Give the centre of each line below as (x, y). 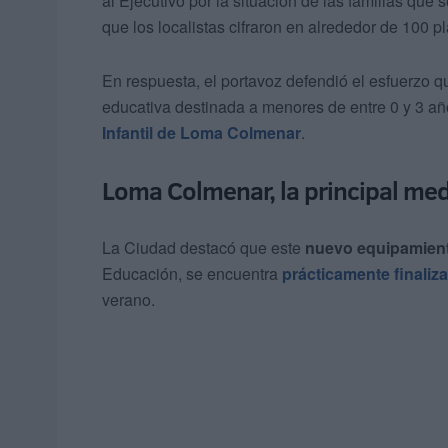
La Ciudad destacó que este (203, 248)
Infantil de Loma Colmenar (201, 133)
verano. (128, 300)
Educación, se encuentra (192, 274)
